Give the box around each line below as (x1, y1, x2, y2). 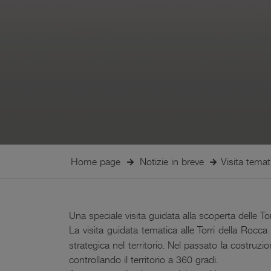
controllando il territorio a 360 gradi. (69, 253, 218, 266)
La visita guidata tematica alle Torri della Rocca (69, 224, 268, 237)
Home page (71, 155, 121, 168)
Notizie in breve (139, 155, 204, 168)
